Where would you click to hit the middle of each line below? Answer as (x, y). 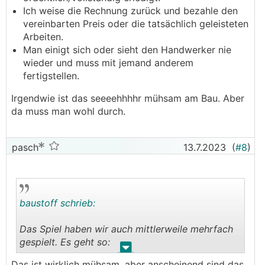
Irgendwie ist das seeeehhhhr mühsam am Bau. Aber (128, 98)
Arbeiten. (43, 37)
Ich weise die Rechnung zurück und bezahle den (130, 11)
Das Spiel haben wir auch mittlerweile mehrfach (126, 229)
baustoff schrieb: (57, 203)
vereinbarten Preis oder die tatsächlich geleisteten (136, 24)
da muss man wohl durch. (68, 111)
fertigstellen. (51, 76)
